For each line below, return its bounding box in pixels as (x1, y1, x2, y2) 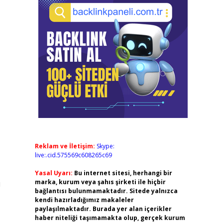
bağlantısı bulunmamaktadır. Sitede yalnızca (34, 187, 178, 195)
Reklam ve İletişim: (34, 142, 95, 150)
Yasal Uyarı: (34, 169, 73, 177)
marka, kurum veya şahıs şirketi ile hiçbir (34, 178, 166, 186)
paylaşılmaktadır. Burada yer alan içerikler (34, 205, 172, 213)
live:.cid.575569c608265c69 (34, 151, 112, 159)
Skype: (96, 142, 114, 150)
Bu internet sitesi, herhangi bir (74, 169, 172, 177)
